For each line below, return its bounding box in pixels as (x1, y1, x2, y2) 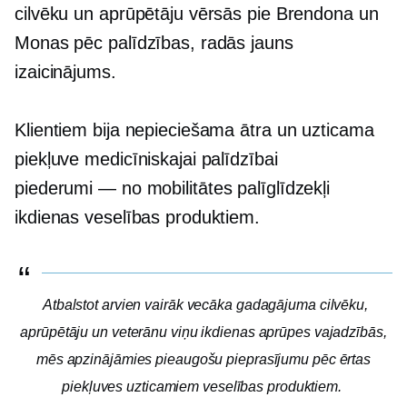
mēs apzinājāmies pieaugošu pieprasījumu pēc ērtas (35, 352, 372, 367)
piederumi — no (15, 178, 142, 198)
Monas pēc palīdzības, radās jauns (15, 33, 293, 53)
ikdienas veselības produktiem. (15, 207, 260, 227)
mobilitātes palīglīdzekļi (141, 178, 331, 198)
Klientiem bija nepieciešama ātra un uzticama (15, 120, 374, 140)
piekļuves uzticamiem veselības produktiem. (62, 379, 342, 394)
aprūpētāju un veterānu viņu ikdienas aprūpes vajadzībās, (20, 324, 387, 340)
